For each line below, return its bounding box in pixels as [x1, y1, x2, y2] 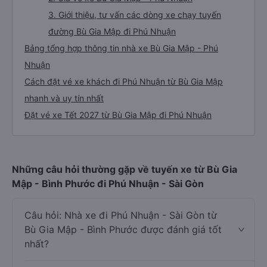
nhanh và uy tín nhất [24, 93, 104, 103]
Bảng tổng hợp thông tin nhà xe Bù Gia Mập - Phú [24, 43, 218, 53]
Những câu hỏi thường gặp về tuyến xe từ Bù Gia [12, 163, 237, 175]
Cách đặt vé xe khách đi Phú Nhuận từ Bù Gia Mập [24, 76, 223, 86]
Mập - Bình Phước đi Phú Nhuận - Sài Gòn [12, 178, 204, 190]
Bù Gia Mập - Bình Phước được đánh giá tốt [24, 223, 222, 235]
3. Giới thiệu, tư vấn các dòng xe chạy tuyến [48, 10, 221, 20]
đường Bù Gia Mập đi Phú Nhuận [48, 26, 176, 36]
